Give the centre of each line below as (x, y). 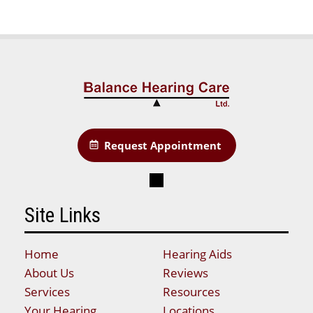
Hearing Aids (197, 254)
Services (47, 291)
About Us (49, 272)
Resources (191, 291)
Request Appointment (162, 145)
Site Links (63, 215)
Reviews (185, 272)
